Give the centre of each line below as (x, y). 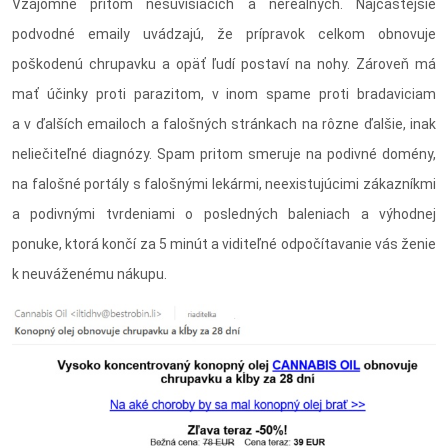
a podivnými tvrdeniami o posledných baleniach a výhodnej (224, 214)
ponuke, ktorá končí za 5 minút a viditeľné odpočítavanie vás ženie (224, 244)
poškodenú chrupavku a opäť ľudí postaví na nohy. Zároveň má (224, 64)
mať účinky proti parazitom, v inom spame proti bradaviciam (224, 94)
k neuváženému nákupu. (89, 274)
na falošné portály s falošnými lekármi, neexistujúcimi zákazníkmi (224, 184)
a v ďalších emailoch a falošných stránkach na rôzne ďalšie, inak (224, 124)
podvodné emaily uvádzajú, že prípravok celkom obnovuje (224, 34)
